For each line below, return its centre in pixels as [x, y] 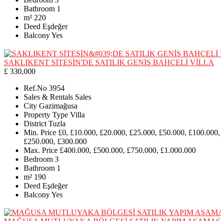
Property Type [46, 114]
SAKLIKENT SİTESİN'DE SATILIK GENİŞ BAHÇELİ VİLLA [109, 62]
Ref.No [35, 88]
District [35, 123]
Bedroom [38, 159]
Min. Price [40, 132]
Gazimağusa [58, 106]
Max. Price [41, 150]
